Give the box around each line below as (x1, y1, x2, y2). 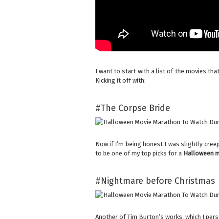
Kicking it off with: (95, 77, 146, 85)
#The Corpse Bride (95, 103, 170, 114)
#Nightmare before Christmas (95, 175, 215, 187)
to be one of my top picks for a (95, 150, 183, 157)
